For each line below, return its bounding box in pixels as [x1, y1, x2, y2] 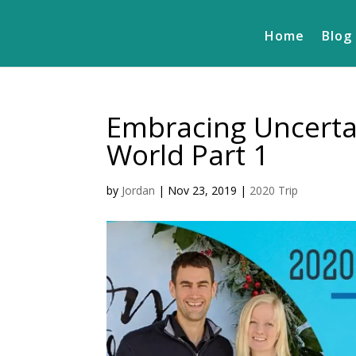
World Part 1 [106, 136, 269, 174]
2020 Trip [250, 183, 299, 199]
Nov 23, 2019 [168, 183, 238, 199]
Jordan [122, 183, 156, 199]
